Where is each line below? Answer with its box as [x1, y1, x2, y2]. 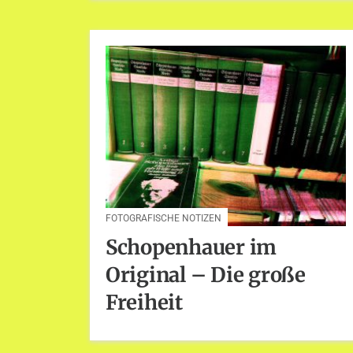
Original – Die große [106, 262, 306, 288]
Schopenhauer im [106, 235, 277, 261]
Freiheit [106, 290, 183, 316]
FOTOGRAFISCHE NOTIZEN [106, 212, 221, 224]
